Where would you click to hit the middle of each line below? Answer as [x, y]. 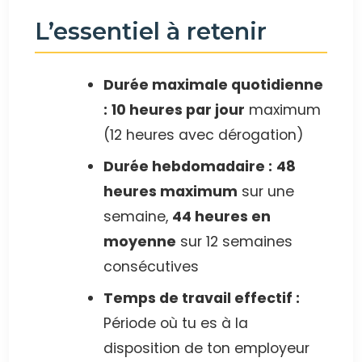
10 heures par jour [178, 110]
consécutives [151, 267]
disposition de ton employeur [206, 349]
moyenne [140, 242]
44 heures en [221, 217]
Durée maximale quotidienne [213, 85]
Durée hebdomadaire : [188, 167]
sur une [266, 192]
